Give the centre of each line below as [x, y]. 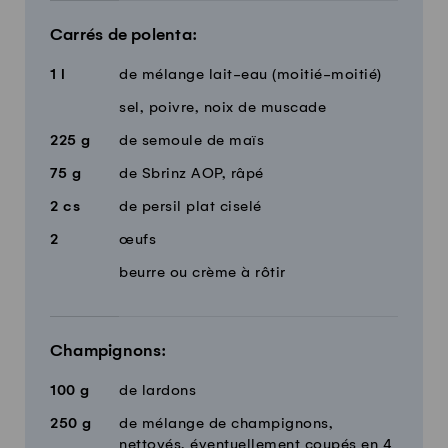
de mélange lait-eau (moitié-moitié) [250, 74]
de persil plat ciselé [190, 206]
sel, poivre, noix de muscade [222, 107]
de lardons [157, 390]
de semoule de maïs [191, 140]
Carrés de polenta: [124, 34]
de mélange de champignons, [226, 423]
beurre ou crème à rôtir [202, 272]
